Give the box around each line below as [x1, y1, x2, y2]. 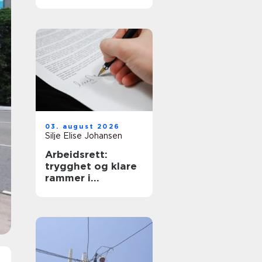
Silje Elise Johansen [45, 131, 122, 140]
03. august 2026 [45, 122, 120, 130]
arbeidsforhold [45, 184, 123, 195]
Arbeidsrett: [45, 149, 108, 160]
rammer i [45, 172, 91, 184]
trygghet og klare [45, 160, 137, 172]
